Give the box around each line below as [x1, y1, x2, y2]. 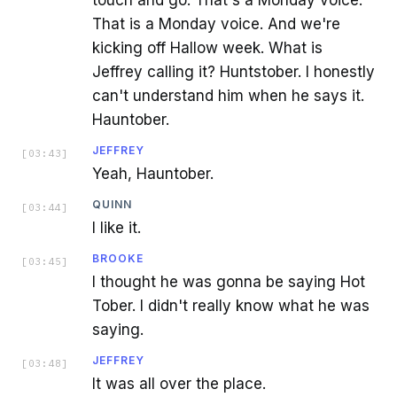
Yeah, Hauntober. [92, 164, 214, 183]
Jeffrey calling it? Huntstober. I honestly [92, 62, 375, 81]
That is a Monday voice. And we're [92, 14, 340, 33]
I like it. [92, 218, 141, 237]
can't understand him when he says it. [92, 86, 364, 105]
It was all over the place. [92, 374, 266, 393]
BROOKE [92, 251, 144, 265]
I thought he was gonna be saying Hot [92, 272, 365, 291]
